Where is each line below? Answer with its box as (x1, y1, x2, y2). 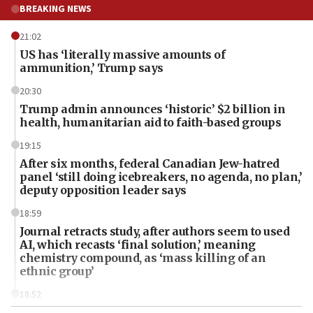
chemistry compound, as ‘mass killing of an (20, 251, 265, 265)
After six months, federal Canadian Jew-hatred (20, 156, 279, 171)
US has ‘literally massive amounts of (20, 48, 225, 62)
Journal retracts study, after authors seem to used (20, 224, 289, 239)
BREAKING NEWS (20, 2, 92, 17)
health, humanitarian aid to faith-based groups (20, 115, 281, 130)
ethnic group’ (20, 264, 94, 279)
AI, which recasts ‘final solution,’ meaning (20, 238, 256, 252)
